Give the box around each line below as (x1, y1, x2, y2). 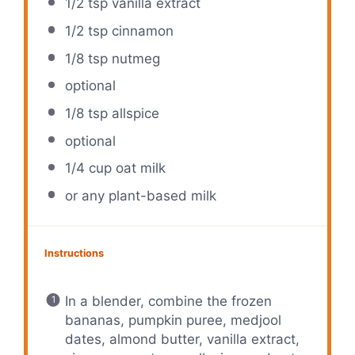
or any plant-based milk (64, 187, 216, 204)
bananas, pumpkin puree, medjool (64, 312, 281, 329)
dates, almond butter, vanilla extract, (64, 331, 300, 348)
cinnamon (107, 23, 174, 40)
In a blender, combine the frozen (64, 293, 272, 310)
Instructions (44, 246, 105, 259)
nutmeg (107, 50, 160, 67)
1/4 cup (64, 160, 112, 177)
